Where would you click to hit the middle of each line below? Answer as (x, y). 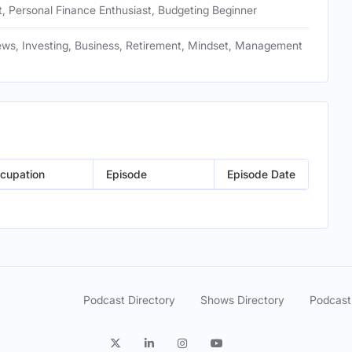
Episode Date (261, 174)
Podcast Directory (129, 300)
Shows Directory (242, 300)
